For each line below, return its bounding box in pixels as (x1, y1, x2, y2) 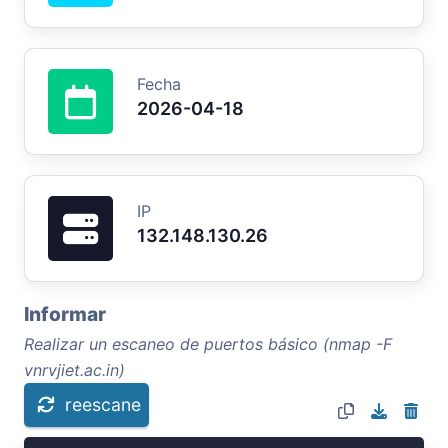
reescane (65, 393, 141, 415)
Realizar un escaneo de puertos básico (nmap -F (24, 333, 392, 354)
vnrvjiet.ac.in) (24, 359, 125, 380)
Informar (24, 301, 106, 326)
